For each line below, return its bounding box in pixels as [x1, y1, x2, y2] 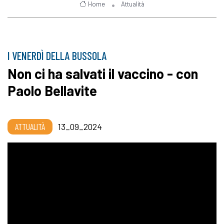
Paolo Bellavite [7, 82, 97, 99]
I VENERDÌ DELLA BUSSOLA [7, 49, 107, 62]
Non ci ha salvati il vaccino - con [7, 65, 198, 82]
